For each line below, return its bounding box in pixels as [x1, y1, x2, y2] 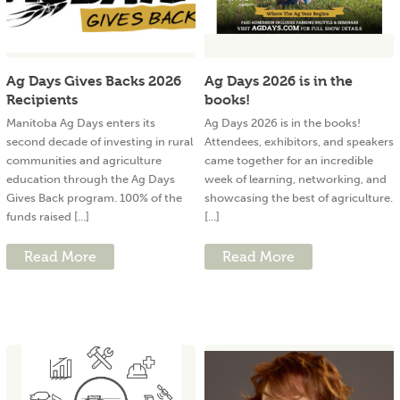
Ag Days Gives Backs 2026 [6, 72, 181, 90]
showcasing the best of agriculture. [204, 191, 393, 205]
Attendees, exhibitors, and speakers [204, 135, 394, 149]
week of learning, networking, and [204, 172, 387, 187]
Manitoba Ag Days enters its [6, 116, 155, 130]
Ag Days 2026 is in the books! [204, 116, 361, 130]
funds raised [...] [6, 210, 89, 224]
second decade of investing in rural [6, 135, 193, 149]
